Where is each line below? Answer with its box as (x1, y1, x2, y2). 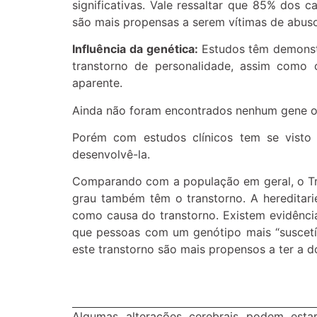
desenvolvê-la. (72, 147, 150, 161)
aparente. (72, 76, 122, 91)
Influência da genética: (72, 42, 202, 57)
